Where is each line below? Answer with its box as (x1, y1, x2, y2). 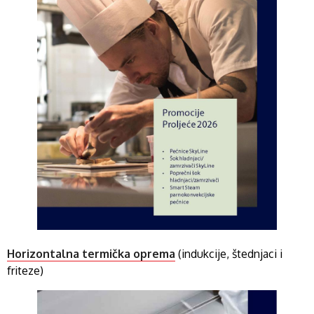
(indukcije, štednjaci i (175, 247, 282, 261)
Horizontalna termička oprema (7, 247, 175, 261)
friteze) (7, 264, 43, 278)
